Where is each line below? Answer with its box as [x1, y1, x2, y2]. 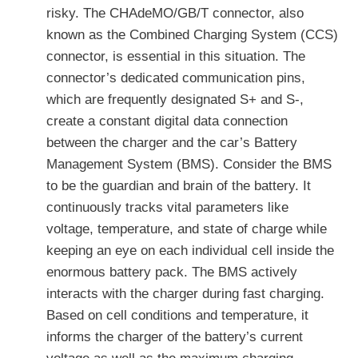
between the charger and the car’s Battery [46, 135, 297, 151]
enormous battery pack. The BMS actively [46, 265, 297, 280]
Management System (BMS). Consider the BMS [46, 157, 332, 173]
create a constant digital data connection [46, 113, 288, 129]
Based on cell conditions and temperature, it [46, 308, 308, 324]
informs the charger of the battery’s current [46, 329, 303, 345]
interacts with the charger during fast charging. [46, 286, 324, 302]
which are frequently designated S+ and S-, [46, 92, 304, 108]
